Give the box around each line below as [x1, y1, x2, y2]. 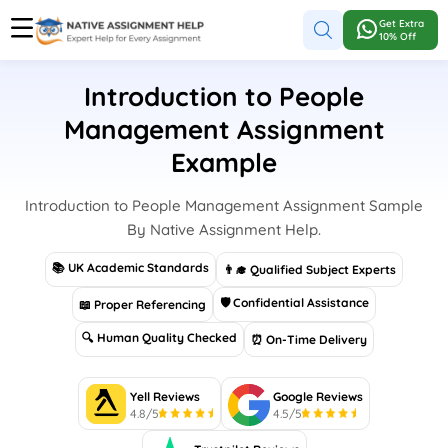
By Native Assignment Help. [127, 220, 321, 239]
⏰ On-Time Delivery [250, 332, 367, 347]
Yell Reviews [130, 389, 200, 404]
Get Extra [379, 17, 424, 30]
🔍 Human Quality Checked [81, 330, 237, 345]
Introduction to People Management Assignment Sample [25, 196, 423, 215]
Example [171, 146, 277, 179]
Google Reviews [273, 389, 363, 404]
